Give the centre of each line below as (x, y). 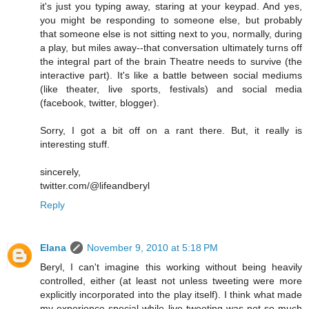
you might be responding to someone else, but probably (171, 20)
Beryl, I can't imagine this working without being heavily (171, 267)
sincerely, (60, 172)
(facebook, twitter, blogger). (100, 103)
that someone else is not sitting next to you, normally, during (171, 34)
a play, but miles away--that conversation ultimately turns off (171, 48)
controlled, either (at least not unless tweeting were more (171, 281)
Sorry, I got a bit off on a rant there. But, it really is (171, 131)
